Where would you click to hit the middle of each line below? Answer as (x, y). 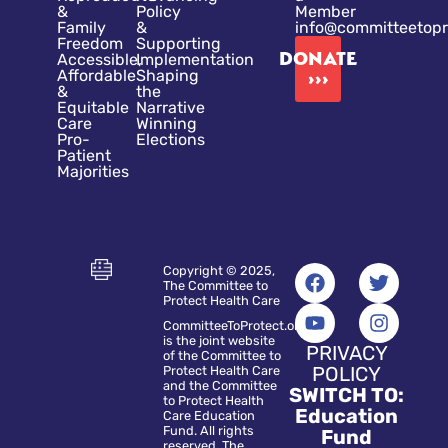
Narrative (171, 107)
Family (81, 27)
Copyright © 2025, (218, 270)
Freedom (89, 43)
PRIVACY (346, 352)
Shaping (168, 75)
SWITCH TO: (347, 394)
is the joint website (218, 340)
